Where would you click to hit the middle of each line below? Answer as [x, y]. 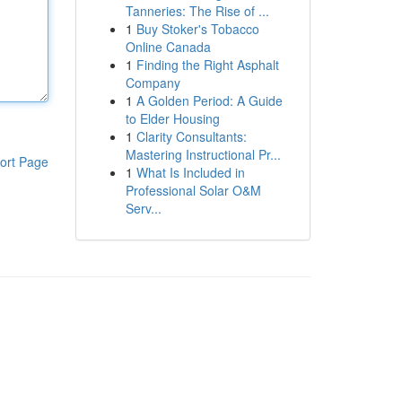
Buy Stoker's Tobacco [197, 29]
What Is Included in [190, 172]
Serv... [143, 208]
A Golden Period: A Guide [209, 100]
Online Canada [168, 47]
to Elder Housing [172, 118]
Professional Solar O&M [193, 190]
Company [153, 83]
